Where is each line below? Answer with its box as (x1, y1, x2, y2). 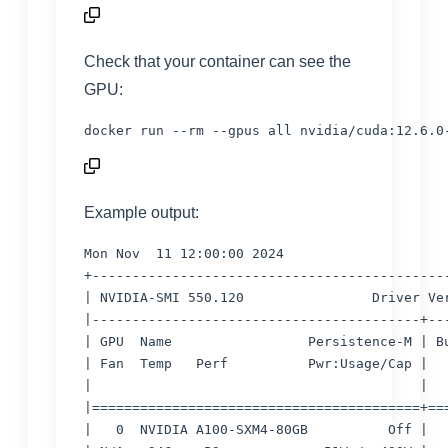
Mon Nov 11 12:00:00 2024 (84, 246, 284, 261)
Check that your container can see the (84, 53, 351, 70)
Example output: (84, 204, 199, 221)
